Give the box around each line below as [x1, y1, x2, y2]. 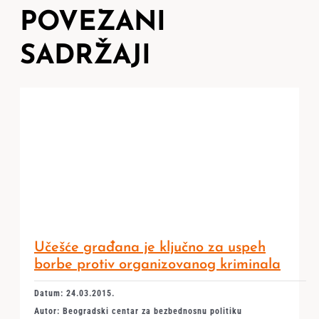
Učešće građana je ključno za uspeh [33, 241, 266, 255]
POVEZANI [19, 9, 166, 37]
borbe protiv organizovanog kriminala [33, 258, 281, 272]
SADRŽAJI [19, 43, 151, 70]
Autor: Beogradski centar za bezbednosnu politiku [33, 306, 242, 316]
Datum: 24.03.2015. [33, 288, 115, 298]
